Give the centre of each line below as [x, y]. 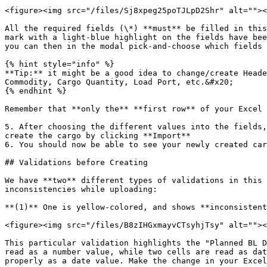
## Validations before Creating [76, 162]
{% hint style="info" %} [60, 64]
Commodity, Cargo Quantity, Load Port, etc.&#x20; [119, 82]
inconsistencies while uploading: [81, 189]
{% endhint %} [36, 91]
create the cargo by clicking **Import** [98, 136]
